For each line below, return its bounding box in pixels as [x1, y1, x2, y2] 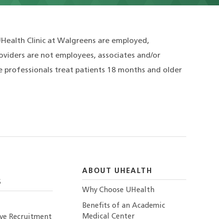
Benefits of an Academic [82, 202, 166, 210]
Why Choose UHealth [82, 186, 155, 194]
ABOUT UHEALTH [82, 168, 153, 175]
